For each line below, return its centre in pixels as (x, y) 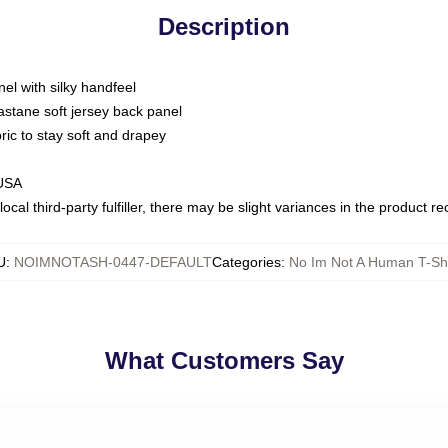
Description (224, 26)
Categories (246, 262)
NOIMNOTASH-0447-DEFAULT (112, 262)
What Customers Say (224, 360)
